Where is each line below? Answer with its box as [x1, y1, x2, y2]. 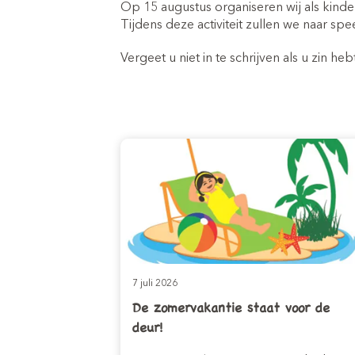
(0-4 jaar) [288, 10, 352, 26]
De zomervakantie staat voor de [132, 297, 330, 317]
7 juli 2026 [132, 279, 177, 288]
